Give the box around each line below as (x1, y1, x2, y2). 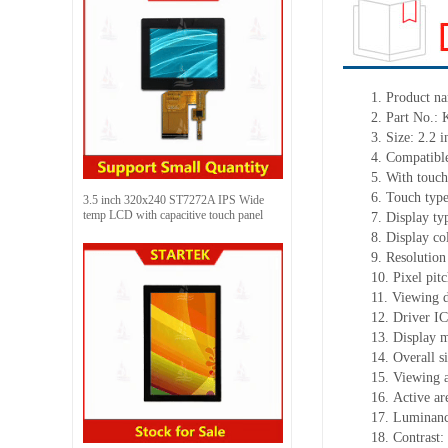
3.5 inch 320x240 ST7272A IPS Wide (83, 192, 264, 207)
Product (386, 89, 430, 105)
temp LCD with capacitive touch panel (83, 207, 263, 222)
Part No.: (386, 109, 442, 125)
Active (393, 389, 434, 405)
